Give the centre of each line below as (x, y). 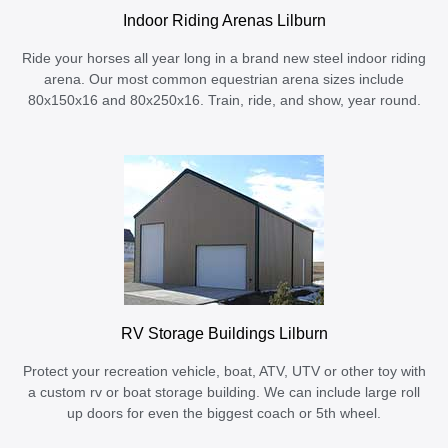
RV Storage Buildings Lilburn (224, 333)
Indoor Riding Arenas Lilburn (224, 20)
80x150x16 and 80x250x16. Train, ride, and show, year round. (224, 101)
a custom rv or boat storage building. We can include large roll (224, 393)
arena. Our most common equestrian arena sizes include (224, 80)
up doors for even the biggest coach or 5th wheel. (224, 414)
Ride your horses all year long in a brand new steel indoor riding (224, 59)
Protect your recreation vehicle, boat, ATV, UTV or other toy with (224, 372)
